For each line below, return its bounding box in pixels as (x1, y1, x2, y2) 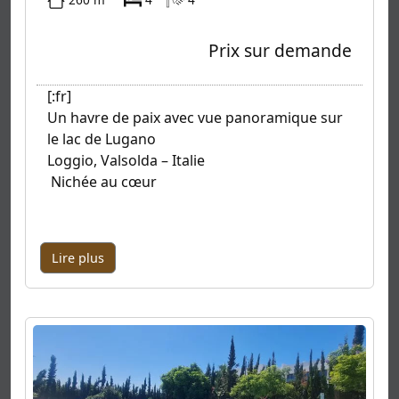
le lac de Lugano (47, 129, 156, 150)
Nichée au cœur (47, 172, 157, 192)
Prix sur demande (208, 38, 352, 63)
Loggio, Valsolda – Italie (47, 151, 205, 171)
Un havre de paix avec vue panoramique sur (47, 108, 343, 128)
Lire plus (52, 249, 104, 267)
